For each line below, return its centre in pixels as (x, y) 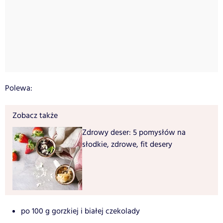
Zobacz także (35, 116)
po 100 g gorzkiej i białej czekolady (80, 212)
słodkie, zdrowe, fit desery (127, 145)
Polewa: (19, 89)
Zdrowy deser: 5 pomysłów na (134, 133)
